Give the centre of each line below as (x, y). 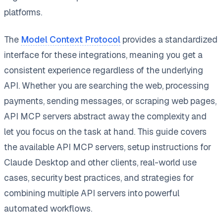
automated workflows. (48, 208)
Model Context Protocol (71, 39)
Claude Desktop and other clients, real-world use (100, 162)
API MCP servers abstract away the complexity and (105, 116)
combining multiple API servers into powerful (92, 193)
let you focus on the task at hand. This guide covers (105, 131)
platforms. (23, 12)
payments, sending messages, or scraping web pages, (110, 101)
